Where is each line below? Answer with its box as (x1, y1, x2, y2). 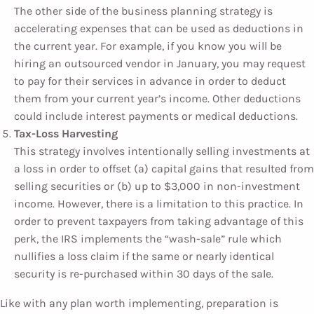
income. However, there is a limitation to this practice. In (14, 197, 303, 210)
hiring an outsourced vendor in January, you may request (14, 57, 306, 70)
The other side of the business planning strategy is (14, 4, 273, 18)
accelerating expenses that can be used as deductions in (14, 22, 303, 35)
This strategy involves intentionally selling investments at (14, 144, 310, 158)
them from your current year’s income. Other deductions (14, 92, 301, 105)
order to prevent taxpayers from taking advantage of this (14, 214, 303, 228)
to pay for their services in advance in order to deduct (14, 74, 286, 88)
